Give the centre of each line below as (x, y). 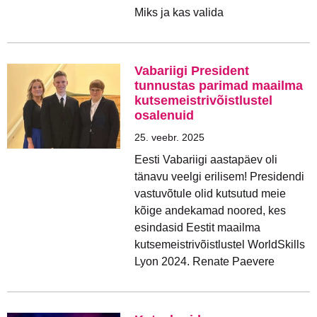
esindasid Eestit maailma (197, 227)
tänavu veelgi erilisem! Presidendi (219, 177)
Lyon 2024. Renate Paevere (204, 261)
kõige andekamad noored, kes (210, 211)
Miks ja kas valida (179, 12)
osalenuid (164, 115)
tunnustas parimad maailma (219, 86)
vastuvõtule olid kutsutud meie (210, 194)
